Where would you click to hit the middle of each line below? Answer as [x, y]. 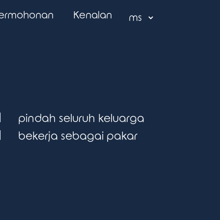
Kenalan [93, 15]
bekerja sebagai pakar [78, 136]
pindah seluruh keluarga [81, 119]
